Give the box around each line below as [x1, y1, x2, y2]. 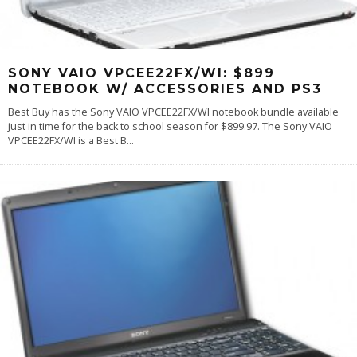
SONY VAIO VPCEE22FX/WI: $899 [8, 65, 275, 80]
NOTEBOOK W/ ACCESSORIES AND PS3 [8, 80, 322, 96]
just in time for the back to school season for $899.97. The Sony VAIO [8, 119, 332, 133]
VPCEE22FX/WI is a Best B [8, 133, 127, 147]
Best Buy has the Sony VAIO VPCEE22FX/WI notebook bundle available [8, 104, 339, 119]
